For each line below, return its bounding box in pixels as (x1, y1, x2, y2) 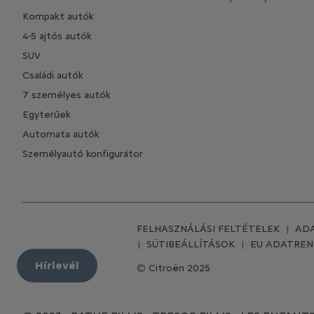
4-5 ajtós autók (22, 29, 92, 42)
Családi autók (22, 69, 83, 81)
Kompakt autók (22, 10, 94, 22)
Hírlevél (35, 259, 79, 273)
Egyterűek (22, 108, 71, 121)
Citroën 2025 (149, 261, 210, 274)
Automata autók (22, 128, 100, 140)
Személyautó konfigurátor (22, 147, 143, 160)
